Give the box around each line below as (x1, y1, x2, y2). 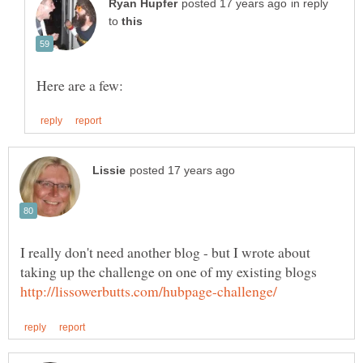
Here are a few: (36, 75, 123, 95)
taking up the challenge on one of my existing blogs (20, 261, 317, 281)
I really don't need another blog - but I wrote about (20, 241, 310, 262)
